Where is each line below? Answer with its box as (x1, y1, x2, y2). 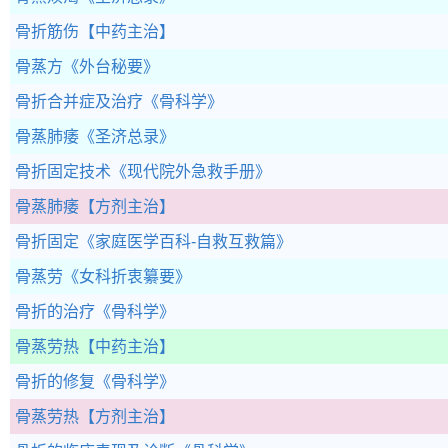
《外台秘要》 (63, 58, 159, 75)
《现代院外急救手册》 (111, 163, 271, 180)
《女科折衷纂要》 (63, 268, 191, 285)
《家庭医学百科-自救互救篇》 (79, 233, 292, 250)
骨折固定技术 (15, 163, 111, 180)
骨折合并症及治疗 (15, 93, 143, 110)
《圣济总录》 (79, 128, 175, 145)
